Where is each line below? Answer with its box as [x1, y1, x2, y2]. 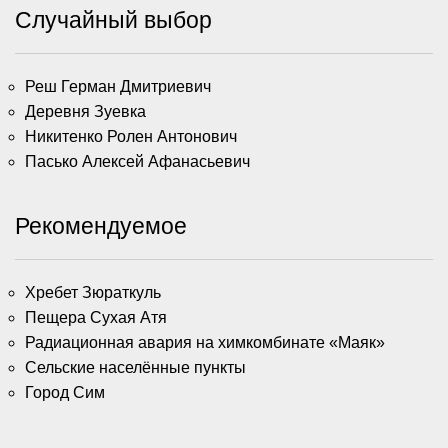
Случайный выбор [15, 6, 212, 33]
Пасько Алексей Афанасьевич [25, 152, 250, 170]
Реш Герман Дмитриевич [25, 77, 211, 95]
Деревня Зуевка [25, 102, 146, 120]
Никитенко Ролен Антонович [25, 127, 237, 145]
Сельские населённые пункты [25, 358, 246, 376]
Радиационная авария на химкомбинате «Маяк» [25, 333, 385, 351]
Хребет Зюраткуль [25, 283, 161, 301]
